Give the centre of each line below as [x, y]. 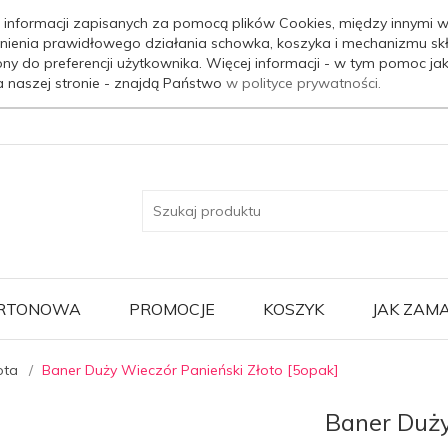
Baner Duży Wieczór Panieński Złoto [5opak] [190, 369]
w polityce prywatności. [303, 83]
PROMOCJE [172, 308]
